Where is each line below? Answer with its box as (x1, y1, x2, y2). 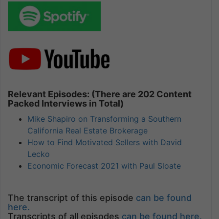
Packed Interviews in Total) (8, 98, 124, 109)
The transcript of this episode (8, 193, 136, 203)
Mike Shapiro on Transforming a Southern (27, 114, 181, 124)
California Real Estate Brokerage (27, 126, 148, 136)
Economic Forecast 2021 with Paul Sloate (27, 161, 181, 171)
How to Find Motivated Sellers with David (27, 137, 182, 148)
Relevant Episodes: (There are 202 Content (8, 89, 192, 100)
